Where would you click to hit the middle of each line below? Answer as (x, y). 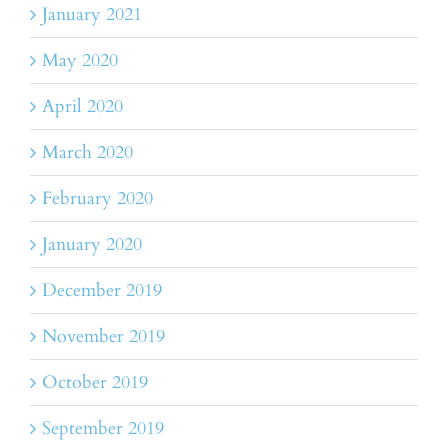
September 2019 (103, 429)
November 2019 (103, 337)
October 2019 (95, 383)
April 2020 (82, 107)
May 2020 (80, 61)
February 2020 (97, 199)
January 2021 (92, 15)
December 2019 (102, 291)
